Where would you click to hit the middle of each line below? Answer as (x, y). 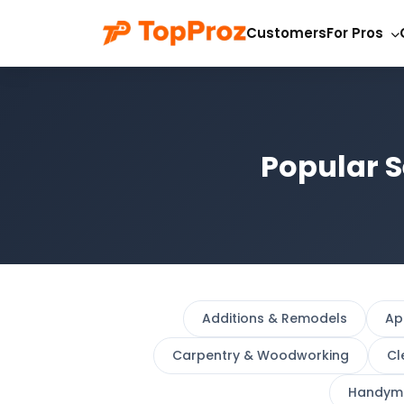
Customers (287, 33)
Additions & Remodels (274, 318)
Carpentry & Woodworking (260, 355)
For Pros (357, 33)
